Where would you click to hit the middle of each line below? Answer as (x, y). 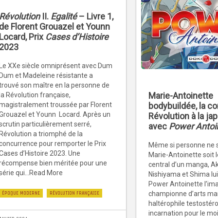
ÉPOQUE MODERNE (21, 193)
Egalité (64, 17)
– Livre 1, (95, 17)
